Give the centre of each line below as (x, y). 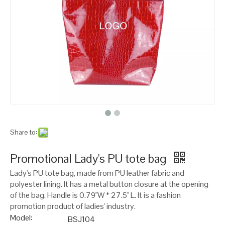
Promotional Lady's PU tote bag (89, 158)
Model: (21, 218)
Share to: (24, 132)
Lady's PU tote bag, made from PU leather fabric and (97, 173)
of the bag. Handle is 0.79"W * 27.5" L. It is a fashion (95, 195)
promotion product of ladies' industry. (73, 206)
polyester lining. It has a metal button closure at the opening (109, 184)
